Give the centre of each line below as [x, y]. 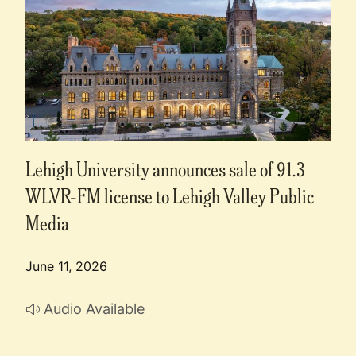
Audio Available [94, 308]
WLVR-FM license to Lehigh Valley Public [170, 195]
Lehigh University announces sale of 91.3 [165, 168]
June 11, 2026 [66, 266]
